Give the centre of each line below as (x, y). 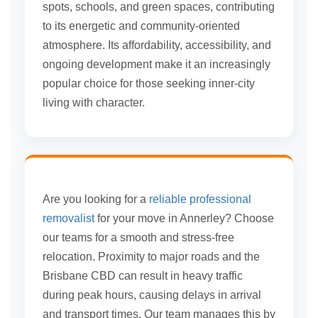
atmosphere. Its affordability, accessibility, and (157, 45)
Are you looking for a (96, 199)
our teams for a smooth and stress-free (138, 238)
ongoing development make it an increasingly (157, 65)
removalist (68, 219)
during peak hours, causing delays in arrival (152, 295)
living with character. (94, 103)
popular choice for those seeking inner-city (149, 84)
